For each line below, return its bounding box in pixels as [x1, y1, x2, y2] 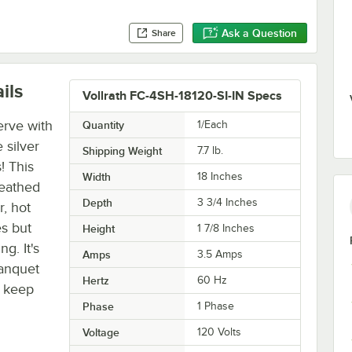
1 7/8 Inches [197, 222, 255, 234]
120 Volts [197, 325, 242, 338]
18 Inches [197, 170, 244, 182]
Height [82, 222, 115, 235]
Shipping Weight [82, 144, 162, 157]
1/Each [197, 118, 229, 130]
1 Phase [197, 299, 235, 312]
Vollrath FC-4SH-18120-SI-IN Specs [82, 88, 282, 103]
